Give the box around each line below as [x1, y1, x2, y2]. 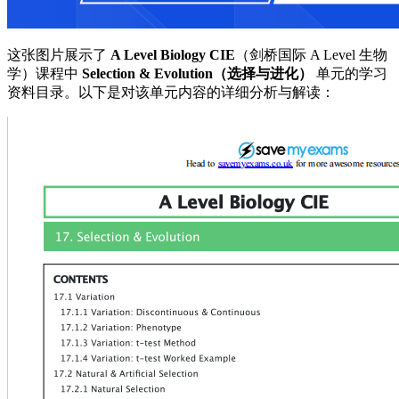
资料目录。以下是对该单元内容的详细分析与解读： [7, 85, 335, 101]
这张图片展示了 [7, 47, 110, 63]
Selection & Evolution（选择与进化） [82, 66, 313, 82]
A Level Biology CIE [110, 47, 235, 63]
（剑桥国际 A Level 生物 [235, 47, 387, 63]
